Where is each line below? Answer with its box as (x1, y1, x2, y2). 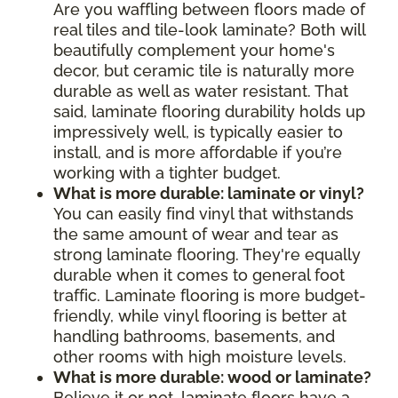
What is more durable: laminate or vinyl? (53, 184, 364, 203)
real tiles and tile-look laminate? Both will (53, 20, 365, 40)
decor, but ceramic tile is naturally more (53, 61, 354, 81)
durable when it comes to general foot (53, 266, 345, 285)
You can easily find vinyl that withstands (53, 204, 354, 224)
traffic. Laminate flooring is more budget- (53, 286, 366, 306)
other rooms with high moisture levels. (53, 347, 346, 367)
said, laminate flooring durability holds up (53, 102, 365, 122)
